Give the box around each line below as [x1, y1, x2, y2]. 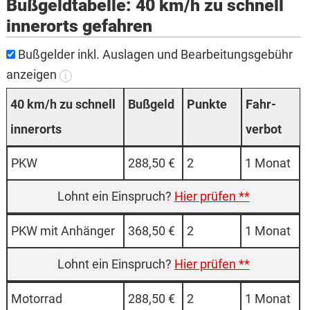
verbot [246, 122, 282, 137]
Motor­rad [10, 291, 62, 307]
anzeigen [6, 67, 60, 82]
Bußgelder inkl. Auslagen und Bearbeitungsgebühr [15, 47, 293, 62]
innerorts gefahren [6, 16, 152, 37]
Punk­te [187, 97, 227, 112]
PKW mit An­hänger [10, 224, 115, 239]
